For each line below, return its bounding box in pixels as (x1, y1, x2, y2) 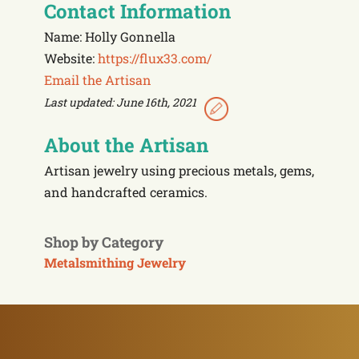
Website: (44, 50, 98, 67)
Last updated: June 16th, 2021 (44, 95, 196, 110)
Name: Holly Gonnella (44, 28, 175, 45)
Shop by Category (44, 232, 163, 252)
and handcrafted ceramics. (44, 184, 208, 200)
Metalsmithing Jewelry (44, 253, 186, 271)
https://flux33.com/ (98, 50, 212, 67)
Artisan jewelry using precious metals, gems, (44, 162, 314, 179)
